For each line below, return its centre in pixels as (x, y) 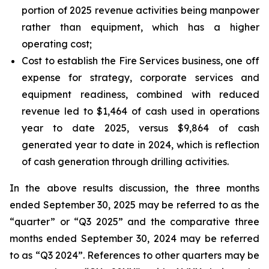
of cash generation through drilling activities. (125, 162)
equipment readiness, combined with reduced (141, 94)
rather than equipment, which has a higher (141, 27)
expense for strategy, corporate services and (141, 77)
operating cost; (57, 44)
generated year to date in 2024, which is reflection (141, 145)
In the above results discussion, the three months (134, 188)
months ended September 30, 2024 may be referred (134, 238)
